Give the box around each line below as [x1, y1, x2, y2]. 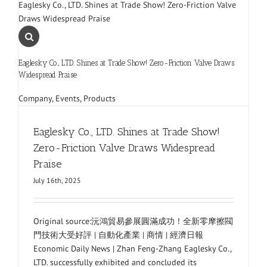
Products [83, 92, 116, 104]
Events [55, 92, 80, 104]
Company [18, 92, 52, 104]
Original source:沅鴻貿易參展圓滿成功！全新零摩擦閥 [33, 215, 233, 226]
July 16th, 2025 [33, 175, 81, 185]
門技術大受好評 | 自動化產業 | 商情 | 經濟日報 [33, 229, 203, 240]
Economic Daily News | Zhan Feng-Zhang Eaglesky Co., [33, 243, 231, 254]
